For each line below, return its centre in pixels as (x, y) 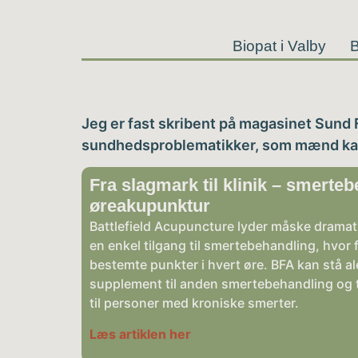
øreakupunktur (150, 206)
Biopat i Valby (279, 46)
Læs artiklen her (140, 334)
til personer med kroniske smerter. (194, 303)
